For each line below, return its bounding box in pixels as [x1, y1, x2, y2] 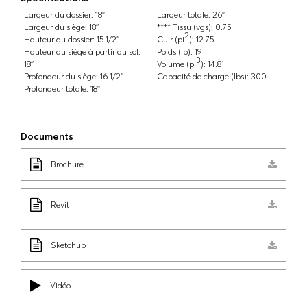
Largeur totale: [157, 10, 210, 20]
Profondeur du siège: [24, 71, 98, 82]
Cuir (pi [157, 34, 184, 45]
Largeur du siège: [24, 22, 87, 32]
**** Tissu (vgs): [157, 22, 213, 32]
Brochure [51, 159, 84, 169]
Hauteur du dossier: [24, 34, 95, 45]
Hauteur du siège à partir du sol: [24, 47, 140, 57]
